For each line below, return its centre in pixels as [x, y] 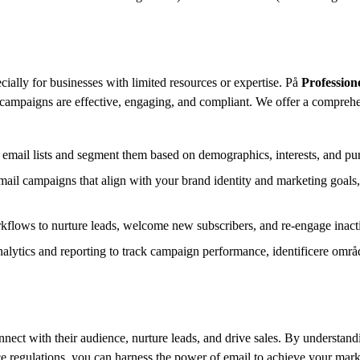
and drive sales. [241, 337]
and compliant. [213, 101]
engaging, [148, 101]
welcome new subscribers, [188, 225]
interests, [296, 154]
